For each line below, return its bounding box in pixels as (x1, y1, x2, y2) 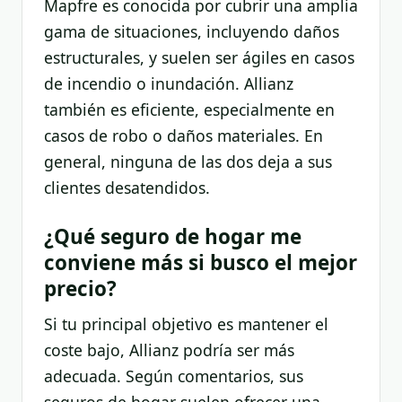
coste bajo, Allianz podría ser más (44, 338, 294, 361)
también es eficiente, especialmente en (44, 98, 335, 120)
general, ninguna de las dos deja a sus (44, 150, 332, 172)
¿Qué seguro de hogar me (44, 222, 301, 250)
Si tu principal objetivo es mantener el (44, 312, 328, 335)
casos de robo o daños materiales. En (44, 124, 323, 146)
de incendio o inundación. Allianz (44, 72, 293, 94)
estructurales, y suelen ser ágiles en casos (44, 46, 354, 68)
